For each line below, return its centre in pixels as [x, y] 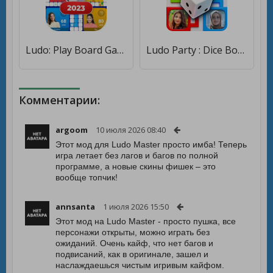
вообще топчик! [87, 177]
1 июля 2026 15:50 [136, 207]
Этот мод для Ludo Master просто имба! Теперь [151, 144]
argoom [72, 130]
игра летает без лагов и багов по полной [137, 155]
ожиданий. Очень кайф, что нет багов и [134, 243]
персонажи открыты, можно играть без [133, 232]
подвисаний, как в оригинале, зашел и [132, 254]
